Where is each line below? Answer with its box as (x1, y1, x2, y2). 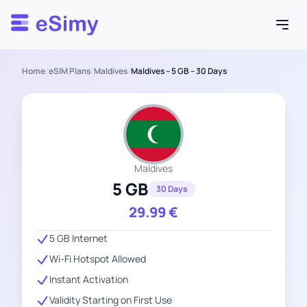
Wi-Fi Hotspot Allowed (49, 252, 146, 265)
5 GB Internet (49, 232, 108, 245)
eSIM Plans (49, 65, 90, 77)
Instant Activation (49, 273, 128, 286)
